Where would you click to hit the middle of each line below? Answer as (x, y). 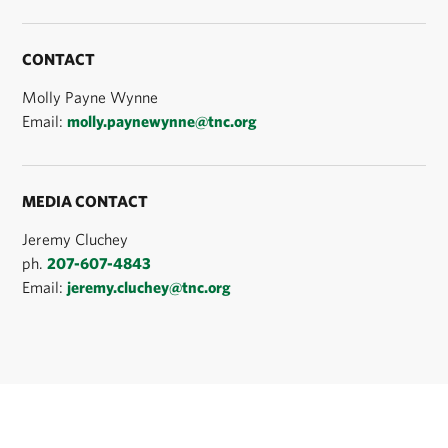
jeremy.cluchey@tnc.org (149, 286)
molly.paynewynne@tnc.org (162, 120)
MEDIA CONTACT (85, 200)
